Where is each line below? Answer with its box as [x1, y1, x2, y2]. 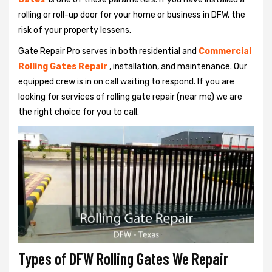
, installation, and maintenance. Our [109, 61, 247, 72]
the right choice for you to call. [18, 107, 141, 117]
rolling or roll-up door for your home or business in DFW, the [18, 10, 245, 20]
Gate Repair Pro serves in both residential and [18, 46, 197, 56]
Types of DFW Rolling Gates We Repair [18, 248, 228, 268]
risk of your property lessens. [18, 25, 131, 35]
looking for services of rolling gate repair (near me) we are [18, 92, 242, 102]
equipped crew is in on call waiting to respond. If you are [18, 76, 234, 87]
